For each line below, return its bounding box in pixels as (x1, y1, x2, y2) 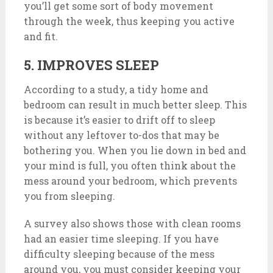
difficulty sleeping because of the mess (23, 247, 214, 260)
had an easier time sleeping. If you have (23, 232, 219, 245)
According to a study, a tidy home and (23, 83, 208, 96)
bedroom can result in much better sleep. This (23, 98, 247, 111)
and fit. (23, 30, 58, 43)
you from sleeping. (23, 190, 115, 202)
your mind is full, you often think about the (23, 159, 236, 172)
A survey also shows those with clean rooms (23, 217, 241, 230)
